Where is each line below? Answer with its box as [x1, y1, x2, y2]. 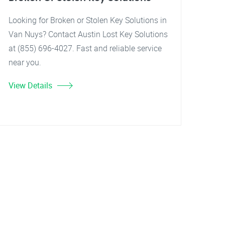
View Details [9, 80, 52, 91]
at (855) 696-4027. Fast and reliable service [9, 43, 162, 54]
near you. [9, 57, 41, 68]
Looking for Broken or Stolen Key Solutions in [9, 15, 167, 26]
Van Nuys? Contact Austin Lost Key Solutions [9, 29, 168, 40]
